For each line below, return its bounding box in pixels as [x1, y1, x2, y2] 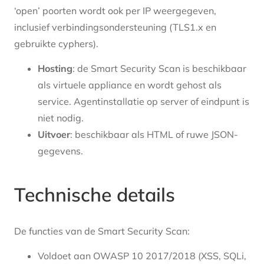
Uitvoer [38, 128, 70, 140]
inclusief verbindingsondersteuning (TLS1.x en [14, 21, 216, 33]
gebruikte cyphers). [14, 37, 98, 49]
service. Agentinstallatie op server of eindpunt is [38, 95, 249, 107]
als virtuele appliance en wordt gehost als [38, 78, 222, 91]
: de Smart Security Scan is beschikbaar [72, 62, 246, 74]
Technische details [14, 182, 175, 206]
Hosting [38, 62, 72, 74]
